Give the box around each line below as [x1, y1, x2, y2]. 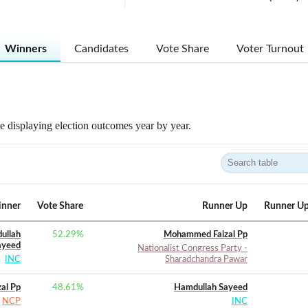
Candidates [74, 43, 129, 54]
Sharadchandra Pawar [165, 255, 247, 264]
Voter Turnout [236, 43, 304, 54]
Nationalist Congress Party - [137, 244, 247, 253]
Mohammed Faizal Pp [164, 230, 247, 239]
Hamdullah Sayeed [174, 283, 247, 292]
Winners [4, 43, 47, 54]
